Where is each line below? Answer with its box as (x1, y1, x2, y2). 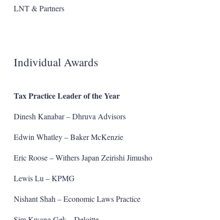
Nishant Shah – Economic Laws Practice (13, 193, 140, 204)
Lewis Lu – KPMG (13, 172, 75, 183)
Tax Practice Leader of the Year (13, 89, 120, 101)
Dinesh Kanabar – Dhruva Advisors (13, 110, 126, 121)
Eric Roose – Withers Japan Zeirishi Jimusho (13, 152, 152, 163)
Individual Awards (13, 54, 98, 69)
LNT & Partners (13, 2, 64, 13)
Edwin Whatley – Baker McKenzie (13, 131, 123, 142)
